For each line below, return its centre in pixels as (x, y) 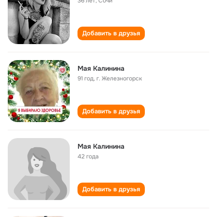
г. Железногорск (119, 78)
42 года (88, 156)
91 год (85, 78)
